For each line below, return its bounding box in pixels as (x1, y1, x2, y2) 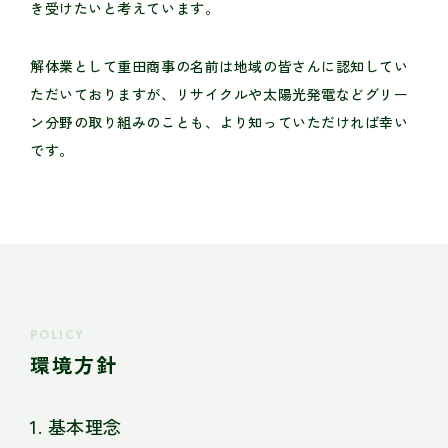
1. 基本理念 (30, 413, 122, 440)
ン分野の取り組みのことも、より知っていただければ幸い (30, 112, 409, 133)
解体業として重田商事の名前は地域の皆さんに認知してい (30, 56, 409, 77)
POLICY (30, 327, 85, 343)
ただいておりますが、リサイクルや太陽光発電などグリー (30, 84, 409, 105)
